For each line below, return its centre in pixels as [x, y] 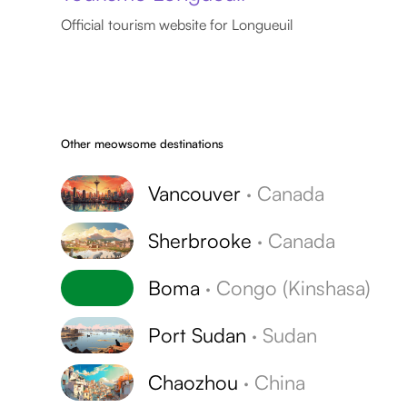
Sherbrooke [200, 240]
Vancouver [195, 193]
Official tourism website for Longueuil [178, 24]
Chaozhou [194, 382]
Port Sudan [198, 334]
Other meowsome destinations [143, 143]
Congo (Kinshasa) [294, 287]
